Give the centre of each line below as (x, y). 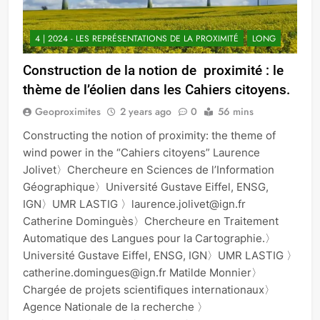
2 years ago (146, 111)
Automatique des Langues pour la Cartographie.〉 (149, 238)
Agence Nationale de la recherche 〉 (115, 306)
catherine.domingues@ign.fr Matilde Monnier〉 (142, 272)
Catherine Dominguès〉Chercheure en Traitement (151, 221)
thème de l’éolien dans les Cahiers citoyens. (156, 89)
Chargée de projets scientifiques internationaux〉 (149, 289)
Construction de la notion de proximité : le (153, 70)
